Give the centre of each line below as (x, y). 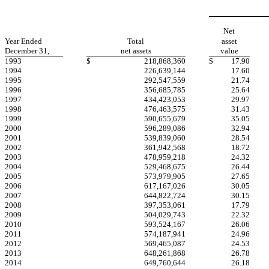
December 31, (27, 50)
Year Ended (23, 41)
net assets (136, 50)
